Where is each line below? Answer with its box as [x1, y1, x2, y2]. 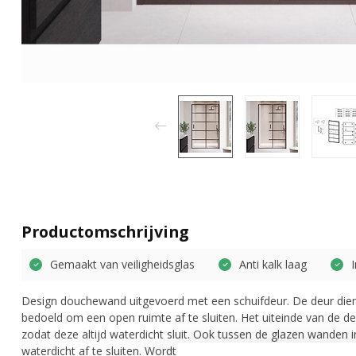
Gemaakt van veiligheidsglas [50, 257, 195, 273]
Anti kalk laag [239, 257, 307, 273]
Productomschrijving [21, 220, 188, 242]
